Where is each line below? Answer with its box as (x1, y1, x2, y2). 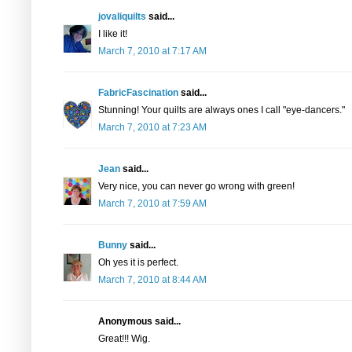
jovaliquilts (98, 11, 146, 22)
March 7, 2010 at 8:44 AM (98, 274, 207, 285)
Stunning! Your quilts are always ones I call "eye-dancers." (98, 104, 345, 115)
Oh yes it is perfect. (98, 257, 178, 268)
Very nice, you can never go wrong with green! (98, 181, 295, 192)
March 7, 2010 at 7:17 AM (98, 46, 207, 57)
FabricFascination (98, 87, 178, 98)
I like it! (98, 28, 127, 39)
